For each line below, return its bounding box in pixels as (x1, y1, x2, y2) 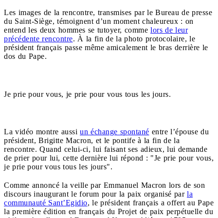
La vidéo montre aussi (4, 127, 80, 136)
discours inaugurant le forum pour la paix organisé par (4, 189, 187, 198)
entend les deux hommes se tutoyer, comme (4, 25, 150, 34)
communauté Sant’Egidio (4, 198, 88, 207)
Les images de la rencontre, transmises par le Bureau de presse (4, 8, 212, 17)
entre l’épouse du (149, 127, 209, 136)
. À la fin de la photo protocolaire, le (73, 34, 195, 43)
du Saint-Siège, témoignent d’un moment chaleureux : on (4, 17, 194, 25)
